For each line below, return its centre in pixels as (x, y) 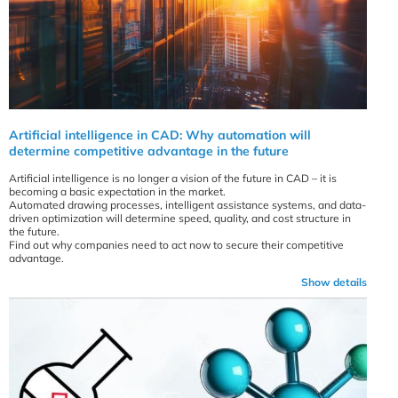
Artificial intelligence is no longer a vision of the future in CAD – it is (173, 179)
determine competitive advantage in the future (149, 151)
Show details (334, 283)
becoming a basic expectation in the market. (117, 192)
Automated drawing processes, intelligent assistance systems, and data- (187, 205)
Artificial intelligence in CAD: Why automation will (160, 135)
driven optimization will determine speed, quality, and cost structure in (180, 219)
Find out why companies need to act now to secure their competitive (176, 245)
